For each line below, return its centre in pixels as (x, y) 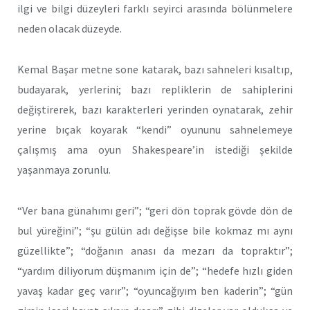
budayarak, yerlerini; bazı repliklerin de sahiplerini (155, 89)
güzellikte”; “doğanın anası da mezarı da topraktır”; (155, 250)
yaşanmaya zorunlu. (64, 169)
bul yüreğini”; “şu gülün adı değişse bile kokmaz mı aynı (155, 230)
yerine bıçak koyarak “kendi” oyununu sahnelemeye (155, 129)
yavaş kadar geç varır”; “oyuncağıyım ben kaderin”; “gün (155, 290)
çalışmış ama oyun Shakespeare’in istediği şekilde (155, 149)
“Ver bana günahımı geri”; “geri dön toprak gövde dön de (155, 210)
